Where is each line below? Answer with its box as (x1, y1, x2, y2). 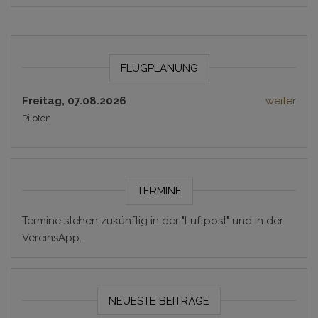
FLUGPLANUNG (120, 61, 198, 75)
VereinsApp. (22, 231, 82, 244)
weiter (265, 94, 296, 107)
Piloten (22, 112, 51, 124)
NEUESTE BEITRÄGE (109, 294, 209, 307)
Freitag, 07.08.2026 (22, 94, 126, 107)
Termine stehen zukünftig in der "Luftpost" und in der (22, 214, 283, 227)
